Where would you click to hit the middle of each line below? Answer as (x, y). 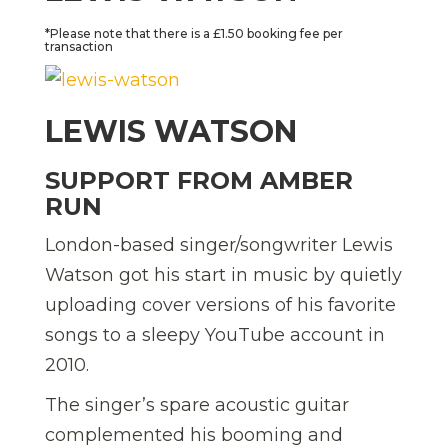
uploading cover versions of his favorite (220, 304)
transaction (79, 47)
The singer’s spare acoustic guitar (197, 404)
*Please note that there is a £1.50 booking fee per (194, 34)
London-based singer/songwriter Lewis (219, 244)
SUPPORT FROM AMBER (199, 180)
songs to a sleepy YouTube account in (215, 334)
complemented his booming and (194, 434)
